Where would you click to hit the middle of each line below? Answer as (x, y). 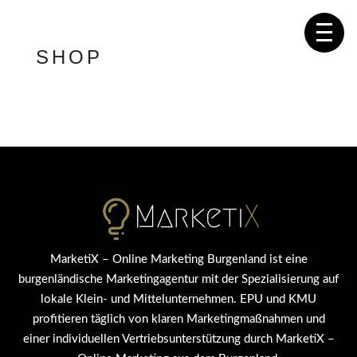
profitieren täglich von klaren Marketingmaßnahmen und (178, 320)
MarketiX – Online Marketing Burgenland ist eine (178, 260)
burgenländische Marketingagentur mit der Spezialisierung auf (178, 280)
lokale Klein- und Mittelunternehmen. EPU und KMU (178, 300)
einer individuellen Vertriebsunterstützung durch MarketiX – (178, 339)
